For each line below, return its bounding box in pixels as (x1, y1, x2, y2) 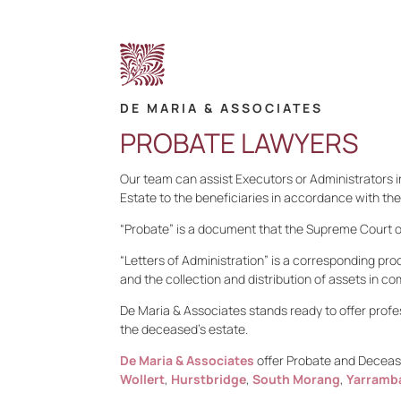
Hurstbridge (171, 371, 247, 388)
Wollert (120, 371, 166, 388)
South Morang (252, 371, 341, 388)
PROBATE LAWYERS (120, 124, 360, 161)
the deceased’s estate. (120, 320, 249, 337)
